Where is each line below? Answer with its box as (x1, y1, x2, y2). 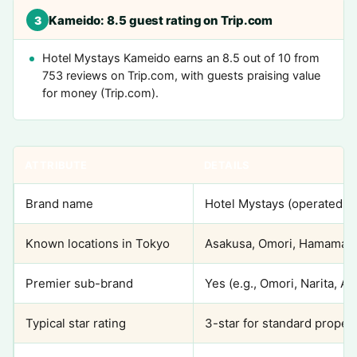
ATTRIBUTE (25, 159, 88, 171)
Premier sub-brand (25, 276, 133, 291)
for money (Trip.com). (42, 86, 159, 100)
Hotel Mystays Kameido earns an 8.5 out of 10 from (42, 51, 320, 65)
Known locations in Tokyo (25, 236, 170, 251)
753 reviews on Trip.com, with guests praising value (42, 69, 320, 83)
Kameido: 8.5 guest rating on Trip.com (49, 12, 273, 28)
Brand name (25, 196, 93, 211)
